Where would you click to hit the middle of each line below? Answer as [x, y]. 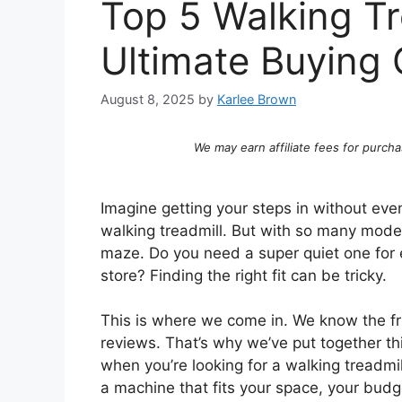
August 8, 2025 [148, 99]
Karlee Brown [257, 99]
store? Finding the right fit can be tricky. [244, 275]
